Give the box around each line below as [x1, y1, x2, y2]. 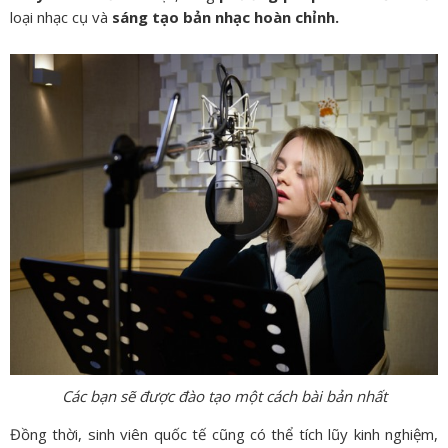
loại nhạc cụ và [10, 6, 112, 27]
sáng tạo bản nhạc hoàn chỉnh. [112, 6, 339, 27]
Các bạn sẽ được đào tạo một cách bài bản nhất [61, 385, 387, 406]
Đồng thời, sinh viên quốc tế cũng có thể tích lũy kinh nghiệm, [10, 423, 438, 444]
